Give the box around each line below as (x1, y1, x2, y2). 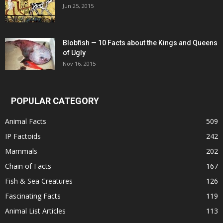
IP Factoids (5, 131, 41, 141)
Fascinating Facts (5, 191, 61, 201)
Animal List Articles (5, 206, 66, 216)
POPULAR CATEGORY (11, 96, 99, 107)
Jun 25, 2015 (63, 2, 94, 10)
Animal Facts (5, 116, 46, 126)
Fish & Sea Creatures (5, 176, 73, 186)
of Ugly (63, 49, 86, 57)
